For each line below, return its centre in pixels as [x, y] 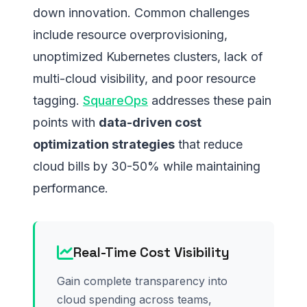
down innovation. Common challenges [141, 13]
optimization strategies [104, 144]
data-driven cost [150, 122]
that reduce [209, 144]
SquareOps [115, 100]
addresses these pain [210, 100]
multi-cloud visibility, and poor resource [144, 78]
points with [66, 122]
